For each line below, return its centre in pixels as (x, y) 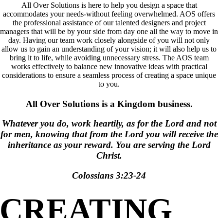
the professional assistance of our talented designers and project (109, 22)
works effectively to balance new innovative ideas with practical (109, 66)
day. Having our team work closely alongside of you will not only (109, 40)
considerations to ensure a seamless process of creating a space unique (109, 75)
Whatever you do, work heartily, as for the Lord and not (109, 124)
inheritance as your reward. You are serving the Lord (109, 145)
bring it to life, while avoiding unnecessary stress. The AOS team (109, 57)
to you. (109, 84)
